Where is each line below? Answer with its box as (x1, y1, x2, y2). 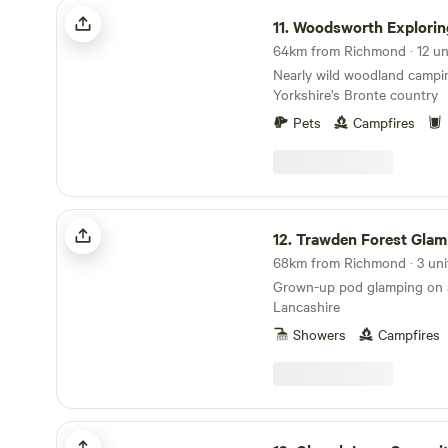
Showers (293, 324, 346, 344)
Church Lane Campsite (55, 418, 195, 438)
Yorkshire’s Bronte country (273, 84, 438, 104)
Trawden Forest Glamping (55, 206, 214, 226)
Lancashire (273, 296, 340, 316)
